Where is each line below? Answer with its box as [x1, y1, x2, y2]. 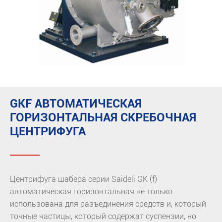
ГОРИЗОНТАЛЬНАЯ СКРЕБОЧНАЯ [10, 111, 196, 125]
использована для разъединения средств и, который [10, 199, 206, 209]
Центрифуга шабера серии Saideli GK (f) [10, 174, 157, 184]
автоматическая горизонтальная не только [10, 187, 172, 197]
